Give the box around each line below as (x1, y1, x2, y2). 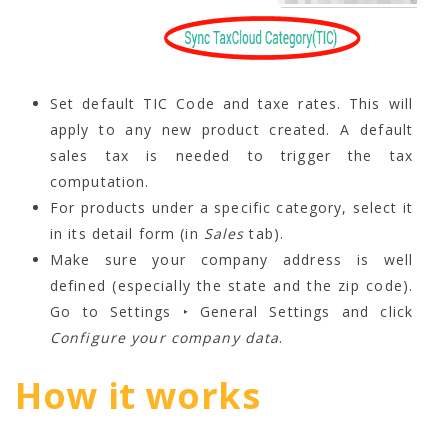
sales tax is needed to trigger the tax (50, 145, 413, 165)
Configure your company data (50, 327, 280, 347)
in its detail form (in (50, 223, 204, 243)
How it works (15, 370, 261, 420)
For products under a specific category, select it (50, 197, 413, 217)
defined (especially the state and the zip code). (50, 275, 413, 295)
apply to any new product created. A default (50, 119, 413, 139)
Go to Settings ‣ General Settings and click (50, 301, 413, 321)
